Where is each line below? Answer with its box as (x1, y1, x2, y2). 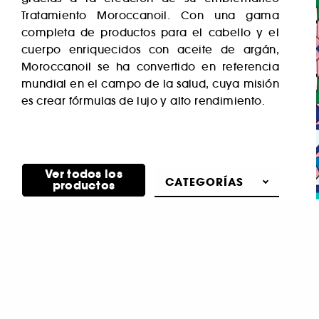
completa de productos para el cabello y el (21, 26, 279, 39)
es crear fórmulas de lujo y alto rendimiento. (21, 94, 265, 108)
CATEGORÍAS (165, 174, 244, 189)
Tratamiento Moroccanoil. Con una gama (21, 9, 279, 22)
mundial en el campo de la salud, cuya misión (21, 77, 279, 90)
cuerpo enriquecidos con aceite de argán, (21, 43, 279, 56)
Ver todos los (45, 166, 122, 182)
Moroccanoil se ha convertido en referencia (21, 60, 279, 73)
